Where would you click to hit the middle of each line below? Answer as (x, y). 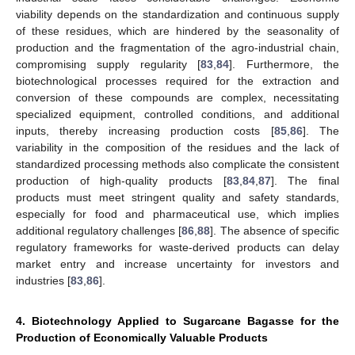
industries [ (43, 281)
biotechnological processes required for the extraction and (177, 81)
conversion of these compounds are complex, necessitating (177, 98)
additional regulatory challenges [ (99, 231)
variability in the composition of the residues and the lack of (177, 148)
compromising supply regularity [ (109, 65)
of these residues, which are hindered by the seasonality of (177, 31)
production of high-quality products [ (121, 181)
